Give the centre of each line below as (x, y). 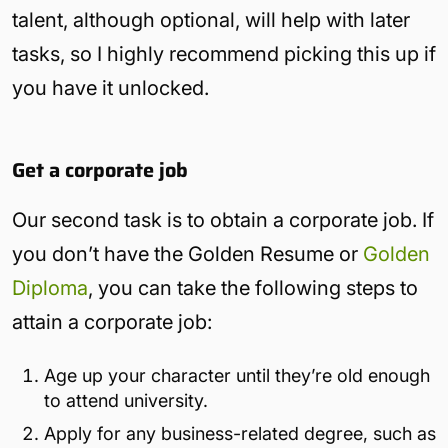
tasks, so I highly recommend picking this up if (224, 53)
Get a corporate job (100, 169)
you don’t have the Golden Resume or (187, 253)
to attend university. (126, 400)
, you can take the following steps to (253, 287)
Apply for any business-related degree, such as (240, 433)
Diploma (50, 287)
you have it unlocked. (110, 87)
